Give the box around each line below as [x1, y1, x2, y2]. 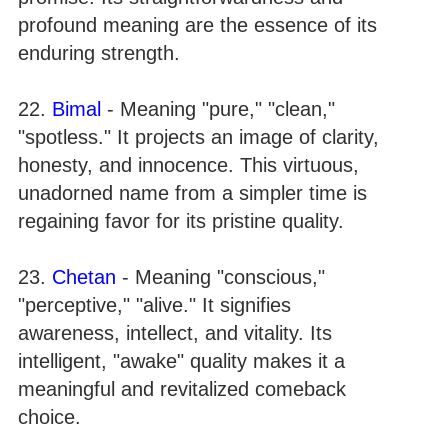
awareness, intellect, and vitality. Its [18, 321, 332, 344]
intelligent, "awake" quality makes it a [18, 349, 345, 372]
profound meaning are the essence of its [18, 13, 377, 36]
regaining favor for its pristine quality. [18, 209, 344, 232]
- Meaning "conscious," [116, 265, 325, 288]
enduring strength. [18, 41, 180, 64]
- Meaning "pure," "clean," [101, 97, 335, 120]
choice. [18, 405, 81, 428]
